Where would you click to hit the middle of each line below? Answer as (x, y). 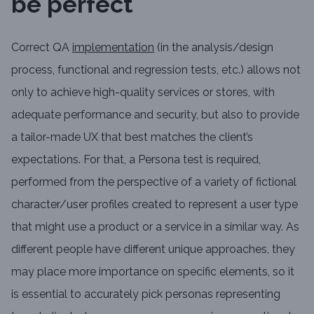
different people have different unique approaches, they (153, 249)
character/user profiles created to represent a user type (155, 204)
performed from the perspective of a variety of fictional (154, 182)
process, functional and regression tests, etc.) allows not (156, 70)
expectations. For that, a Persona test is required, (136, 159)
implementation (113, 47)
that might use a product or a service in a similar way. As (155, 227)
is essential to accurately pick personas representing (146, 294)
